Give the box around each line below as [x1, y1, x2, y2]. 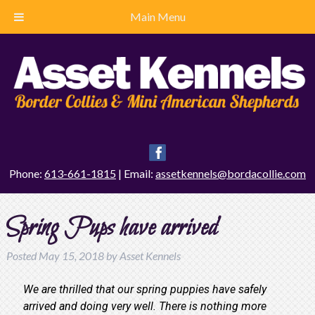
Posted [6, 248, 39, 262]
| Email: [116, 166, 155, 180]
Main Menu [129, 10, 186, 23]
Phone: [9, 166, 44, 180]
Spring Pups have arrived [6, 210, 218, 246]
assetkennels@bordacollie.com [155, 166, 306, 180]
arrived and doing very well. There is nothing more [22, 299, 266, 313]
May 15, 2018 [38, 248, 104, 262]
